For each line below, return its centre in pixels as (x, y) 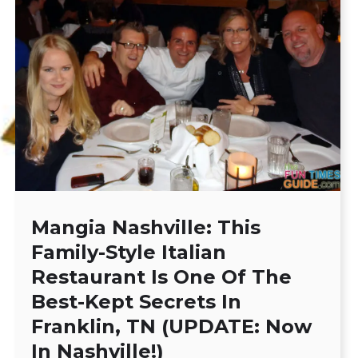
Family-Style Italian (129, 252)
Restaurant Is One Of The (162, 276)
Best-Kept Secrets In (137, 301)
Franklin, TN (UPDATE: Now (172, 326)
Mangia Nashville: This (146, 227)
